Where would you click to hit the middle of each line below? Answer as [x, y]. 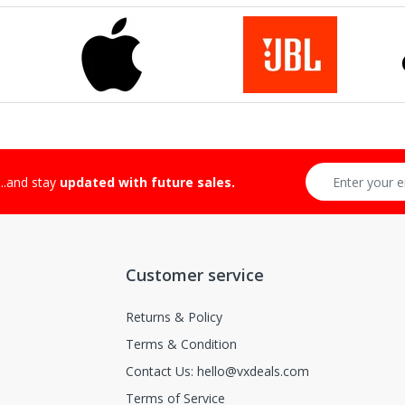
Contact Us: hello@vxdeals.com [217, 372]
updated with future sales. [147, 183]
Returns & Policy [174, 317]
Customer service [195, 275]
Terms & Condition [181, 344]
